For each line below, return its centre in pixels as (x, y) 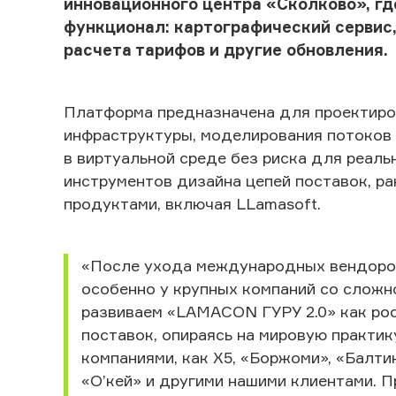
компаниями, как (147, 357)
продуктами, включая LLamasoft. (192, 203)
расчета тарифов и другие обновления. (226, 49)
